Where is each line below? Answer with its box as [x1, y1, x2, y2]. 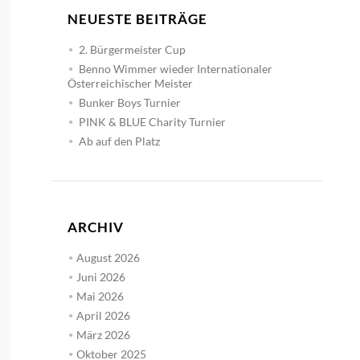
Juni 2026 [76, 269, 125, 284]
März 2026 [76, 327, 130, 342]
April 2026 [76, 308, 130, 322]
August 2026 [76, 250, 140, 264]
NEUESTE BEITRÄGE [67, 10, 207, 27]
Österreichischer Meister [67, 76, 193, 90]
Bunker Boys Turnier [78, 95, 181, 109]
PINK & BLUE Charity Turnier [78, 114, 226, 129]
